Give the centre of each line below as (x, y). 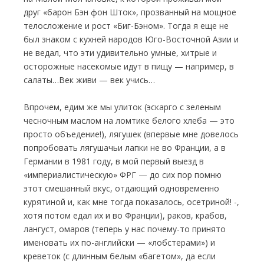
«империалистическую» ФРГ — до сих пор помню (123, 175)
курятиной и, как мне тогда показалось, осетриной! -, (131, 202)
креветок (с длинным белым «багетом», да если (120, 256)
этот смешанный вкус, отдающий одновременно (121, 188)
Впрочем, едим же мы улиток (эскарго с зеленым (122, 107)
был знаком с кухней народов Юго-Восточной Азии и (131, 39)
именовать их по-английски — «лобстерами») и (119, 242)
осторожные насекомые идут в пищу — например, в (129, 66)
